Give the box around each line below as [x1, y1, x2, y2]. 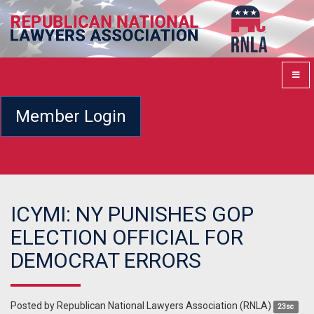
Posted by [11, 300, 57, 312]
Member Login [15, 106, 126, 126]
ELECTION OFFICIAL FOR [11, 225, 243, 250]
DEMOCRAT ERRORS [11, 248, 201, 273]
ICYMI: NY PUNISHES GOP [11, 202, 254, 227]
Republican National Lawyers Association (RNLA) [57, 300, 271, 312]
